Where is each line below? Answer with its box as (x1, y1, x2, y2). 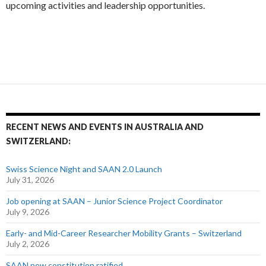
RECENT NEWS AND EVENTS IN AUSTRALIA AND (6, 121, 204, 132)
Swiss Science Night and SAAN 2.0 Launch (6, 163, 162, 174)
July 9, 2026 (6, 206, 49, 217)
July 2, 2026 (6, 238, 49, 249)
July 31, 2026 (6, 174, 54, 185)
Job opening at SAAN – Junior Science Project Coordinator (6, 195, 223, 206)
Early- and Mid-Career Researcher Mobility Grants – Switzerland (6, 227, 242, 238)
